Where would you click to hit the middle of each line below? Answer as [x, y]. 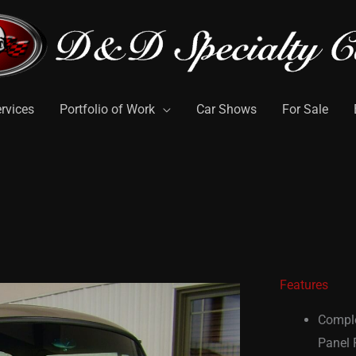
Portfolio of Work [107, 109]
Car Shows [226, 109]
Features [304, 284]
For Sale [305, 109]
